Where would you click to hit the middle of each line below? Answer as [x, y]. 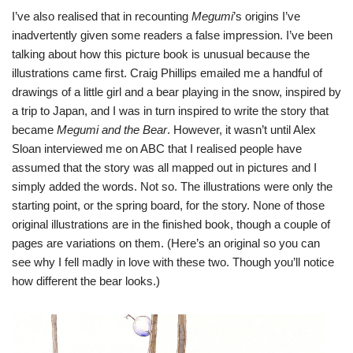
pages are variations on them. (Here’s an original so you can [166, 243]
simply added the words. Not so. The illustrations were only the [172, 186]
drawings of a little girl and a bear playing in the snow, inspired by [176, 91]
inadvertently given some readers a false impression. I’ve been [172, 35]
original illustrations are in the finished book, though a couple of [171, 224]
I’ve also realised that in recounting [102, 16]
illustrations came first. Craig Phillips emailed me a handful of [167, 72]
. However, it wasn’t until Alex [242, 129]
